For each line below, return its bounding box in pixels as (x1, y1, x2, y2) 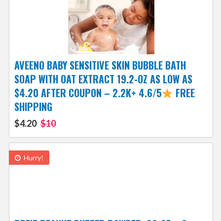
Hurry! (22, 153, 43, 162)
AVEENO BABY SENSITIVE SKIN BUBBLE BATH (14, 58, 186, 73)
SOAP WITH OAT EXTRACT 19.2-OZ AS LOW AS (14, 72, 192, 87)
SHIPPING (14, 99, 52, 114)
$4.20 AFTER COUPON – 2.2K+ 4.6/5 (14, 85, 162, 101)
